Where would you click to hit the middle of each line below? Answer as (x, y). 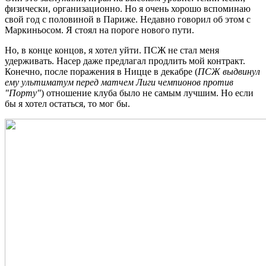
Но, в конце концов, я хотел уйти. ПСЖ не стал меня (112, 50)
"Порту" (23, 93)
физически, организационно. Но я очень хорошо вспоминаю (128, 9)
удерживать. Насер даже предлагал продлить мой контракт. (125, 61)
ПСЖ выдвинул (229, 72)
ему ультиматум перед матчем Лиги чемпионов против (119, 83)
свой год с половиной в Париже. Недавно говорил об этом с (128, 20)
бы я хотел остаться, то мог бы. (67, 104)
